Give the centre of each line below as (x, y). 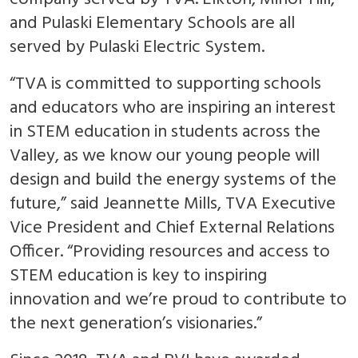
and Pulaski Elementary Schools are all (152, 24)
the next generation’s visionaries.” (136, 324)
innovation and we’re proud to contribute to (178, 300)
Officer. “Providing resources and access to (170, 253)
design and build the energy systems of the (173, 181)
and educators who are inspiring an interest (173, 109)
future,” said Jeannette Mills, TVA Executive (173, 205)
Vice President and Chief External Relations (172, 229)
